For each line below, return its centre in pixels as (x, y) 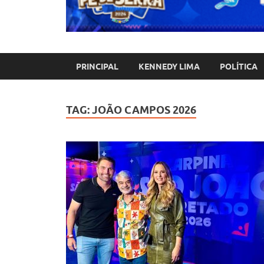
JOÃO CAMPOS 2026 (144, 110)
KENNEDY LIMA (169, 66)
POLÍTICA (239, 66)
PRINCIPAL (97, 66)
